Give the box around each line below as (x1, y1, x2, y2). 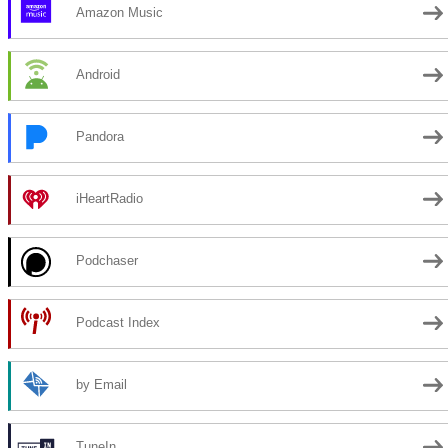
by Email (76, 377, 127, 393)
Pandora (76, 129, 124, 145)
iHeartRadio (76, 191, 143, 207)
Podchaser (76, 253, 138, 269)
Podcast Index (76, 315, 160, 331)
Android (76, 67, 120, 83)
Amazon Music (76, 5, 163, 21)
